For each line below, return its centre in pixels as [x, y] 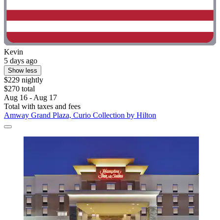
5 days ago [21, 61]
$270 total [19, 89]
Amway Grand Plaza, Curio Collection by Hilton [80, 115]
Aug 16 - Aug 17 [30, 98]
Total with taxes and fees [42, 107]
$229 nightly [24, 80]
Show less [23, 71]
